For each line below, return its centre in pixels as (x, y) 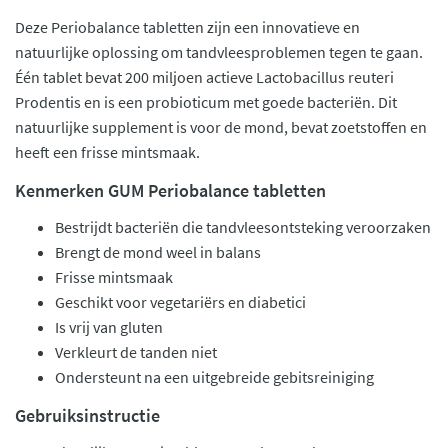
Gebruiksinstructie (87, 415)
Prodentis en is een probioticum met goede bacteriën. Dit (206, 102)
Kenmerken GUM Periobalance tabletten (170, 190)
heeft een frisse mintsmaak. (107, 152)
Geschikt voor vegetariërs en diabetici (180, 302)
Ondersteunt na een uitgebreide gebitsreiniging (214, 377)
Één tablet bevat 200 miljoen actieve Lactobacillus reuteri (204, 77)
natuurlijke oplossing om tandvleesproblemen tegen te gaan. (219, 52)
